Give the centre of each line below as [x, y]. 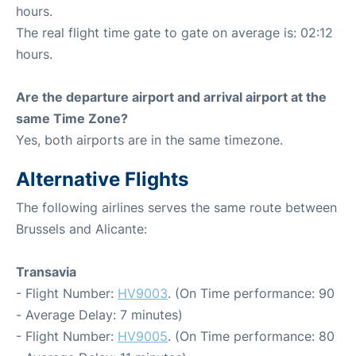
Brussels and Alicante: [81, 228]
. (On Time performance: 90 [251, 293]
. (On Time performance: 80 [251, 336]
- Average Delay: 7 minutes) [99, 314]
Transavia [46, 271]
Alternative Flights [102, 179]
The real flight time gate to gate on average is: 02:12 [174, 32]
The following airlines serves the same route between [176, 207]
